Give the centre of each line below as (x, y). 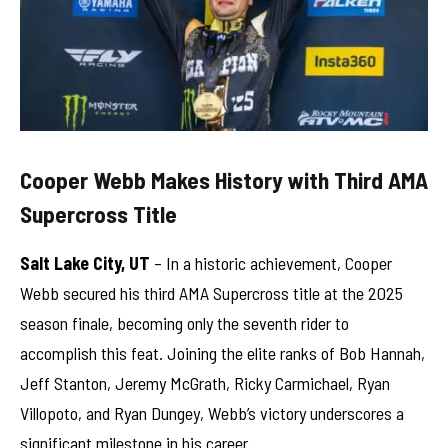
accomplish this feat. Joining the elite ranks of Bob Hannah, (222, 352)
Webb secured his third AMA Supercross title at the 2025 (211, 292)
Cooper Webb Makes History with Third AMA (224, 179)
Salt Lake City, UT (85, 262)
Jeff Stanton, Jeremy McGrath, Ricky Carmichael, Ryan (205, 382)
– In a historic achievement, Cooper (271, 262)
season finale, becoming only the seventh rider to (184, 322)
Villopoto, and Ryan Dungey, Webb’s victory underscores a (212, 412)
